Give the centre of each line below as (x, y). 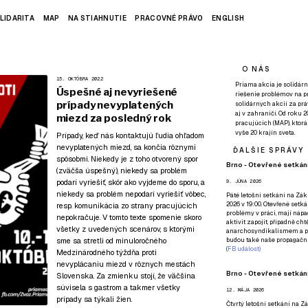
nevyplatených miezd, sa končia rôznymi (126, 147)
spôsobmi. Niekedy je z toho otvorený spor (127, 159)
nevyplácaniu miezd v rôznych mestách (125, 264)
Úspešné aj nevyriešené (117, 92)
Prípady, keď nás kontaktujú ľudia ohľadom (130, 135)
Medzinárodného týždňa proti (106, 252)
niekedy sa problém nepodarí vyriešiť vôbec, (131, 194)
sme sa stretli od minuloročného (111, 241)
